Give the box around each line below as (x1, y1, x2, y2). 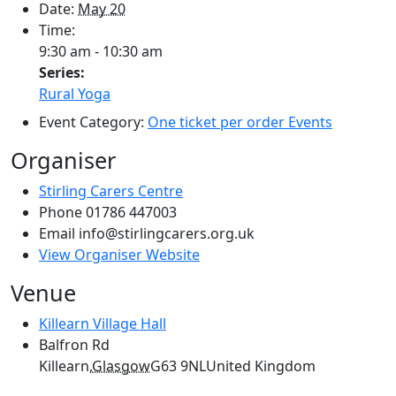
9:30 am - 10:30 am (39, 41, 163, 61)
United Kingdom (206, 355, 316, 376)
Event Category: (39, 111, 144, 132)
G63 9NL (150, 355, 206, 376)
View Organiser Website (39, 244, 200, 264)
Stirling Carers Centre (39, 180, 183, 201)
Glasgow (92, 355, 150, 376)
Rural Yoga (39, 83, 110, 103)
